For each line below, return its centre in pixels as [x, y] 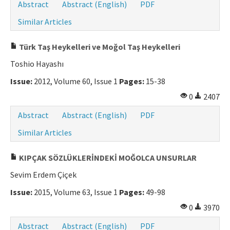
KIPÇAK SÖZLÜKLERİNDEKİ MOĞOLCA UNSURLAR [107, 158]
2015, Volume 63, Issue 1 [76, 192]
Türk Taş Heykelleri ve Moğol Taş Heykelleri [99, 47]
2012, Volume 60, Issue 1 [76, 81]
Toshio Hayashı [37, 64]
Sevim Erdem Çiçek [43, 175]
